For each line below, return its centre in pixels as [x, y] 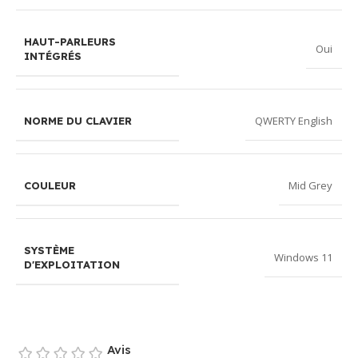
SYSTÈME [49, 250]
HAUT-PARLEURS [70, 41]
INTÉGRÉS [53, 56]
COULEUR [50, 185]
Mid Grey [310, 186]
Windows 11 [303, 258]
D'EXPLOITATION [72, 264]
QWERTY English [294, 121]
